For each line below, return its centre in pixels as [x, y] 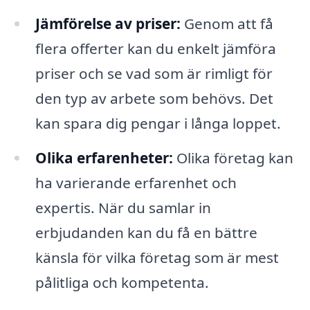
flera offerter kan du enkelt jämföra [155, 48]
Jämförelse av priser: [108, 23]
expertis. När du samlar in [123, 207]
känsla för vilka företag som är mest [157, 257]
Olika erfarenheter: [104, 157]
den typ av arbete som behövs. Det [154, 98]
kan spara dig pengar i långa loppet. [158, 123]
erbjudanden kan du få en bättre [146, 232]
